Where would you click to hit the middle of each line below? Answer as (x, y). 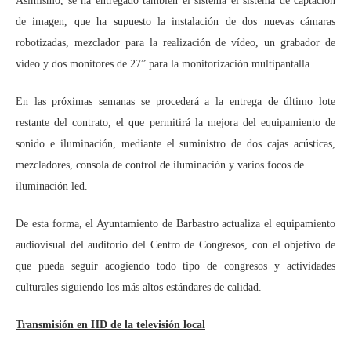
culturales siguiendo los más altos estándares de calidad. (139, 287)
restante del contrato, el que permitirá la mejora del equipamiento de (175, 123)
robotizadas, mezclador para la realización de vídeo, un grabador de (175, 43)
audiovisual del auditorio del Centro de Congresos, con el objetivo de (175, 245)
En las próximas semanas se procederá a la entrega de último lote (175, 101)
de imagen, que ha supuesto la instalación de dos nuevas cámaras (175, 22)
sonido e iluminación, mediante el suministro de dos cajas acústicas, (175, 144)
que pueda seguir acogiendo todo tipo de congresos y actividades (175, 266)
